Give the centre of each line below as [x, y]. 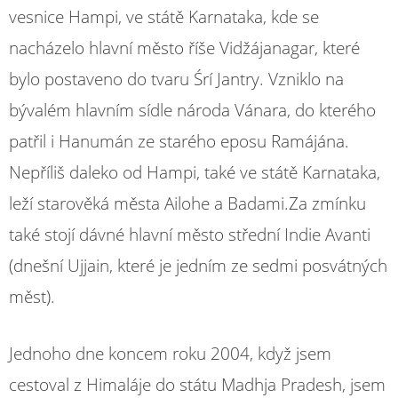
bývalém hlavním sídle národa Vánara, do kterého [192, 110]
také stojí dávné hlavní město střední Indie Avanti [190, 235]
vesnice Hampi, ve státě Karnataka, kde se [164, 17]
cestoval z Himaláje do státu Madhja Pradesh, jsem [197, 384]
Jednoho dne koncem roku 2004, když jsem [170, 353]
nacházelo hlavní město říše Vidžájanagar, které [184, 48]
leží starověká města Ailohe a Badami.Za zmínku [187, 203]
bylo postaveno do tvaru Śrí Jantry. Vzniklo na [176, 79]
